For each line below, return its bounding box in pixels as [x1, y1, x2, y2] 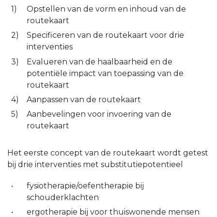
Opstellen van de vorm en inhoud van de [27, 4, 186, 14]
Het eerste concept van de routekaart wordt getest [7, 148, 208, 158]
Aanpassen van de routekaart [27, 94, 141, 104]
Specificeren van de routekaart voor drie [27, 31, 184, 40]
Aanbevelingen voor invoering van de [27, 109, 171, 119]
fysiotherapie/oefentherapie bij [27, 181, 144, 190]
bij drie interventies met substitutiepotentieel [7, 160, 183, 170]
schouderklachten [27, 192, 99, 202]
